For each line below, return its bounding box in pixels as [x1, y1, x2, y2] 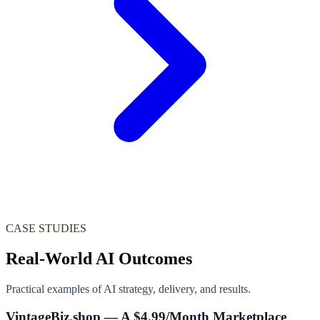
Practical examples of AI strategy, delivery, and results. [6, 283, 251, 296]
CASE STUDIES [6, 222, 86, 235]
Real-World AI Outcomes [6, 249, 192, 269]
